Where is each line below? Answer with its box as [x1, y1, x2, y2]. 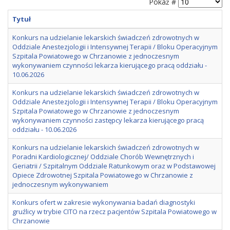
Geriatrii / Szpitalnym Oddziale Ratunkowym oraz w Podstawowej [12, 161, 216, 170]
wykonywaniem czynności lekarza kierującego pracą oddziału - [12, 60, 207, 70]
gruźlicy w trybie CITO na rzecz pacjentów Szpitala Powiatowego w [12, 206, 217, 216]
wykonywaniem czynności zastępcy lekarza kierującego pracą [12, 115, 204, 125]
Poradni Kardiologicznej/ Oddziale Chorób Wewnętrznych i [12, 151, 194, 161]
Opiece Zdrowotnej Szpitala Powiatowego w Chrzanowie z [12, 170, 193, 180]
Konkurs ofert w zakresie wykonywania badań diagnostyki [12, 197, 195, 207]
